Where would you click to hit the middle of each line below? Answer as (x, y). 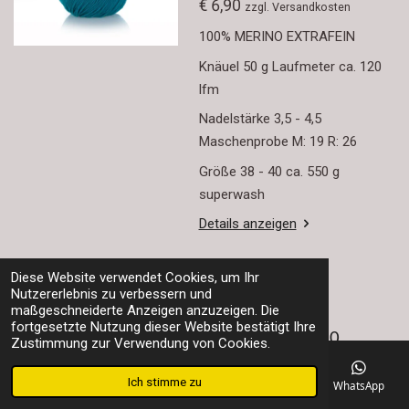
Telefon (124, 385)
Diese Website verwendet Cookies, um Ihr (135, 278)
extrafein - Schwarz (272, 363)
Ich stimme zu (164, 382)
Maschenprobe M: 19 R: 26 (278, 142)
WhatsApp (359, 385)
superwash (231, 194)
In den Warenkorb (257, 268)
